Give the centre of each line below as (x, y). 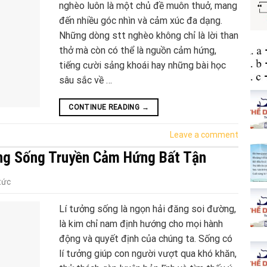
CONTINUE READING (105, 107)
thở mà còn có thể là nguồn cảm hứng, (138, 50)
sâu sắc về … (86, 80)
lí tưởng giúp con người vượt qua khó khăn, (148, 253)
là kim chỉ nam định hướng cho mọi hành (141, 223)
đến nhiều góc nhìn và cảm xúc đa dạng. (141, 20)
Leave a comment (204, 134)
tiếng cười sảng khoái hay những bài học (142, 65)
